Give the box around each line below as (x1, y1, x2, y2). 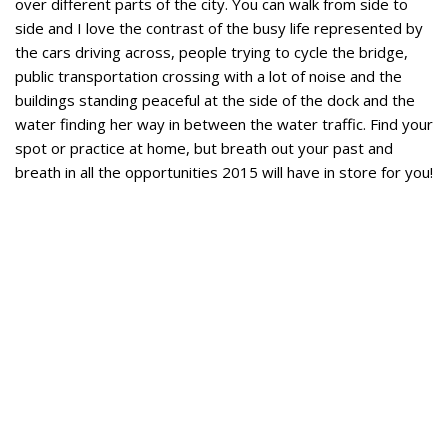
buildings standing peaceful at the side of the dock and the (15, 90, 415, 111)
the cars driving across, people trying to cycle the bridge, (15, 42, 408, 63)
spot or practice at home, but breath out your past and (15, 138, 393, 159)
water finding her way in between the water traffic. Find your (15, 114, 433, 135)
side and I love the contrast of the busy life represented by (15, 18, 423, 39)
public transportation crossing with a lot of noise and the (15, 66, 402, 87)
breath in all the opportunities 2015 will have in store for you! (15, 162, 433, 183)
